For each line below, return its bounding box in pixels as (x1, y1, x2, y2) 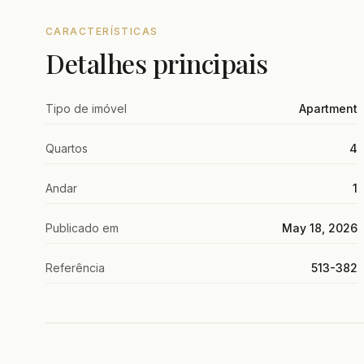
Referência (45, 260, 105, 275)
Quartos (45, 141, 88, 155)
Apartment (299, 101, 357, 115)
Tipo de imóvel (45, 101, 127, 115)
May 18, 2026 (282, 220, 357, 235)
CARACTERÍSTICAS (45, 24, 158, 37)
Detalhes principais (45, 45, 268, 80)
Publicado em (45, 220, 119, 235)
